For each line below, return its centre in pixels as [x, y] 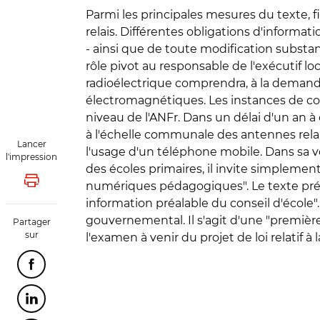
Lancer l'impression [81, 185]
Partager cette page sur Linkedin [117, 302]
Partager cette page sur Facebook [120, 268]
